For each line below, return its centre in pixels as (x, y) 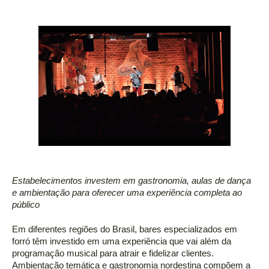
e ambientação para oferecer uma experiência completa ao (127, 193)
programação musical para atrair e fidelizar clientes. (113, 254)
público (27, 205)
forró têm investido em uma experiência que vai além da (122, 242)
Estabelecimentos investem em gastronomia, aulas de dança (131, 181)
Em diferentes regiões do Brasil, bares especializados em (125, 230)
